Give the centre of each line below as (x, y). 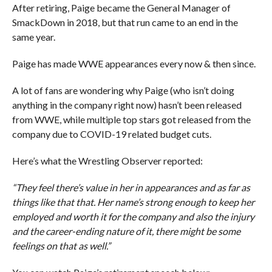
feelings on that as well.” (61, 246)
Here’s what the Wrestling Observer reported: (107, 161)
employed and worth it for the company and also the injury (133, 217)
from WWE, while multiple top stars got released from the (131, 120)
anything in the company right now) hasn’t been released (127, 105)
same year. (33, 37)
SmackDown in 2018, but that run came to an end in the (125, 22)
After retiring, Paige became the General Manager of (121, 8)
